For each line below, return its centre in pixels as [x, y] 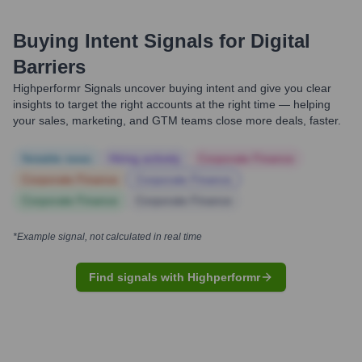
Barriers [49, 67]
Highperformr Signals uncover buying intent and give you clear [172, 88]
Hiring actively [145, 158]
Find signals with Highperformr [175, 277]
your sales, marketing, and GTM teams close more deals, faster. [177, 120]
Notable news [57, 158]
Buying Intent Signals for [129, 41]
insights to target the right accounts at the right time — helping [172, 104]
